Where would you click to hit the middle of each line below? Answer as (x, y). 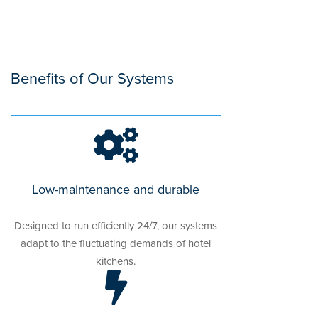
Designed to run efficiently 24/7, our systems (116, 225)
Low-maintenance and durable (116, 189)
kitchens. (116, 261)
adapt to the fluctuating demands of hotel (116, 243)
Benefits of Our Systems (92, 77)
